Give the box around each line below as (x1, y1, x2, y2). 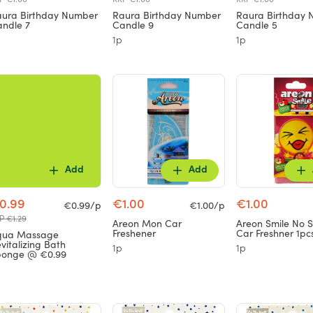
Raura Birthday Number (112, 10, 221, 22)
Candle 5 (235, 20, 277, 32)
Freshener (112, 228, 156, 240)
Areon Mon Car (112, 218, 182, 230)
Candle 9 (112, 20, 154, 32)
